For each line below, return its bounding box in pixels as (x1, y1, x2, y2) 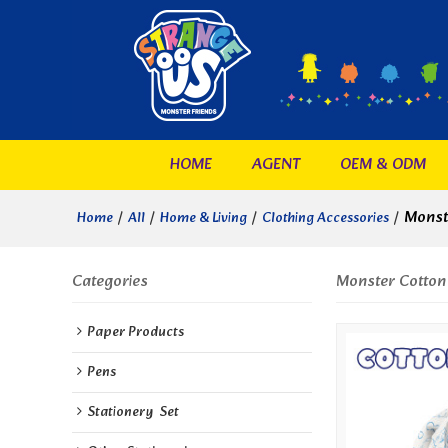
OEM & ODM (339, 151, 426, 178)
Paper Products (87, 321, 184, 344)
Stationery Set (87, 401, 179, 424)
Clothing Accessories (262, 206, 389, 230)
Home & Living (160, 206, 247, 230)
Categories (72, 268, 148, 295)
